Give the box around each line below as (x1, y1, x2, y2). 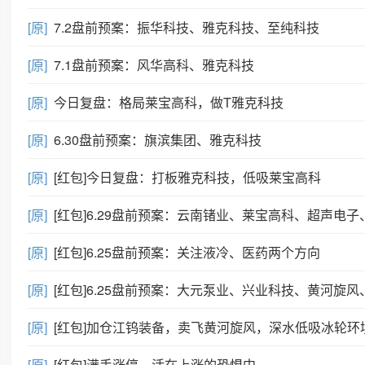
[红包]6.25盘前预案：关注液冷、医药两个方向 (54, 243, 320, 262)
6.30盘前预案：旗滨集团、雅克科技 (54, 130, 262, 149)
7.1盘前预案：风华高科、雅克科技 (54, 55, 254, 74)
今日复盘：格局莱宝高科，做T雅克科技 (54, 93, 284, 112)
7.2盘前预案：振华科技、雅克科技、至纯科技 (54, 18, 319, 37)
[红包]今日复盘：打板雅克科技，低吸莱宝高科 (54, 168, 321, 187)
